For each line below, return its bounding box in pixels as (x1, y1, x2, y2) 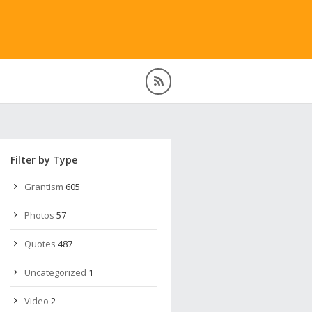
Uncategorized (24, 266, 86, 279)
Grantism (24, 180, 63, 193)
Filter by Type (10, 153, 77, 166)
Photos (24, 209, 54, 221)
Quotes (24, 237, 56, 250)
